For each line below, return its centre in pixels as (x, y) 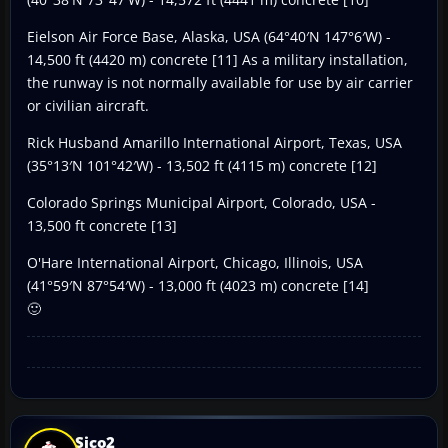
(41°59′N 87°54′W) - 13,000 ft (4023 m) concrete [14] (198, 285)
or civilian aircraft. (88, 105)
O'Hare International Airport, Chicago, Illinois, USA (195, 262)
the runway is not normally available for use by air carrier (220, 82)
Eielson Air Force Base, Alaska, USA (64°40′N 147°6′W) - (209, 36)
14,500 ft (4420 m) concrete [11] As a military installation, (217, 59)
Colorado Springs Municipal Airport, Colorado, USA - (201, 202)
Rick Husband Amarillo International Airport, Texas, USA (214, 142)
